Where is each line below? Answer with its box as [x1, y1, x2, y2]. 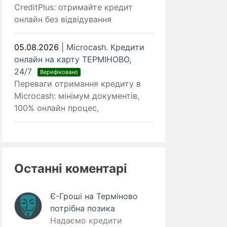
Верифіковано [40, 68, 78, 76]
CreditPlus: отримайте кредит [14, 2, 133, 13]
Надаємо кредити [50, 215, 122, 226]
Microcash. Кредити [66, 42, 144, 53]
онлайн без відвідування [14, 14, 111, 25]
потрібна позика [50, 203, 115, 214]
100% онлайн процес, [14, 103, 99, 113]
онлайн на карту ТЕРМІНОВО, [14, 54, 131, 65]
